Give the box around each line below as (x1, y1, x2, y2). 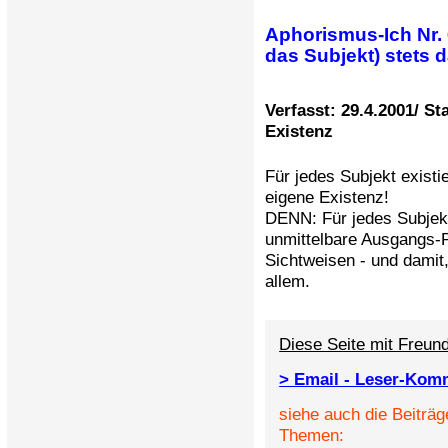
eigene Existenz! (265, 186, 390, 207)
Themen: (279, 424, 345, 445)
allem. (265, 270, 311, 291)
